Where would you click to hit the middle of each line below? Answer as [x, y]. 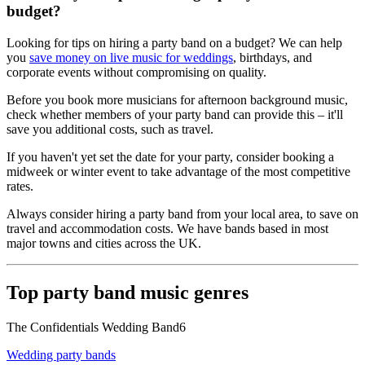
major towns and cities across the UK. [104, 243]
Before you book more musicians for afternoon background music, [177, 99]
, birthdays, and [273, 57]
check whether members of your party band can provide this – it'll [175, 114]
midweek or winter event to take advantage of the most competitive [178, 171]
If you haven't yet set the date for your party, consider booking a [170, 156]
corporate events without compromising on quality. [136, 72]
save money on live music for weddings [131, 57]
